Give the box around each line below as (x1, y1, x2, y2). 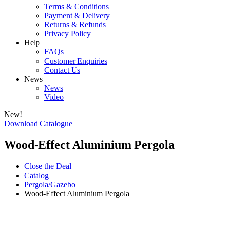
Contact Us (44, 66, 80, 74)
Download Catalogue (4, 119, 72, 128)
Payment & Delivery (44, 11, 110, 20)
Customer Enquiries (44, 56, 107, 65)
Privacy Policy (44, 29, 91, 38)
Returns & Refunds (44, 20, 106, 29)
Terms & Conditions (44, 2, 109, 11)
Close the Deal (24, 161, 71, 171)
